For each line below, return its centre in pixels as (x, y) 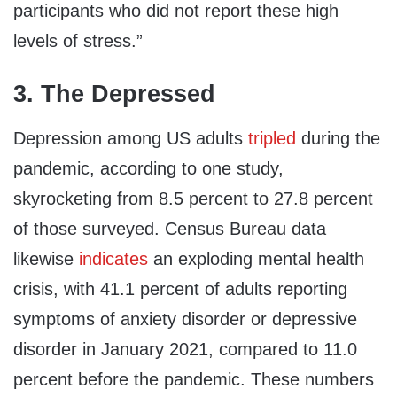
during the (338, 138)
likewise (46, 258)
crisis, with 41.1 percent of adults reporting (180, 288)
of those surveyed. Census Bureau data (170, 228)
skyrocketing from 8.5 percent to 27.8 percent (193, 198)
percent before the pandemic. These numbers (194, 379)
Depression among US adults (131, 138)
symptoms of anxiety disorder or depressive (185, 319)
